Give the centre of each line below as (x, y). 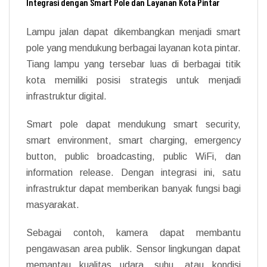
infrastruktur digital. (66, 96)
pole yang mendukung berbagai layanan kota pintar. (133, 48)
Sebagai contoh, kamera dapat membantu (133, 232)
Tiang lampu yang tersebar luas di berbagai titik (133, 64)
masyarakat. (53, 204)
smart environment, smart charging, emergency (133, 140)
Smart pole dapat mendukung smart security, (133, 124)
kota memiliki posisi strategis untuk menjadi (133, 80)
